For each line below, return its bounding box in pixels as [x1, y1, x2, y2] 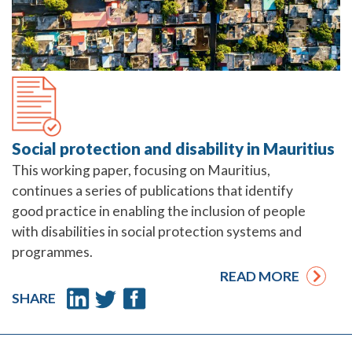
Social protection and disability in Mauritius [12, 139, 335, 159]
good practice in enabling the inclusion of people [12, 203, 306, 220]
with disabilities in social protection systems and [12, 223, 302, 240]
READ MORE [219, 268, 306, 285]
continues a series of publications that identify [12, 182, 293, 200]
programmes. [12, 244, 93, 261]
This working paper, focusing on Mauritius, [12, 162, 270, 179]
